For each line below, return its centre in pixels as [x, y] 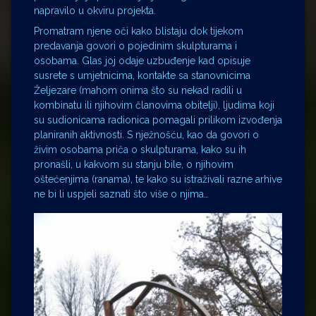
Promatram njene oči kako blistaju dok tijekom [139, 31]
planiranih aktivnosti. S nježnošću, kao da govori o [146, 135]
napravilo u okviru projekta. [95, 11]
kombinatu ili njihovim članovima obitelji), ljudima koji [154, 105]
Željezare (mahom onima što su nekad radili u [138, 91]
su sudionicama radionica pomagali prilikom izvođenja [158, 120]
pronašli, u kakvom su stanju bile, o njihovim [134, 165]
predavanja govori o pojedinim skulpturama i [135, 46]
